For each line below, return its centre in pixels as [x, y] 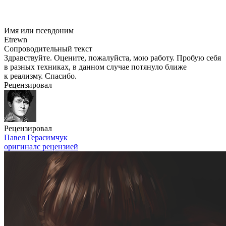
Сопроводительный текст [48, 49]
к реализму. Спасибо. [40, 76]
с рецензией [58, 147]
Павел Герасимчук [36, 137]
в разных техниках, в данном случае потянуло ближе [95, 67]
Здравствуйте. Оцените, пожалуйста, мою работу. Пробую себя [112, 58]
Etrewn [16, 40]
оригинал [20, 147]
